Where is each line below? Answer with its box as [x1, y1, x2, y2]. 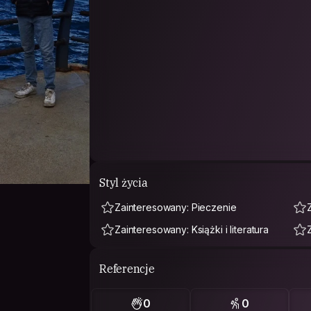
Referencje [99, 261, 155, 276]
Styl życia [99, 175, 148, 190]
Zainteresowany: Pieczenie [115, 201, 237, 213]
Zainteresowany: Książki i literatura [115, 224, 269, 235]
